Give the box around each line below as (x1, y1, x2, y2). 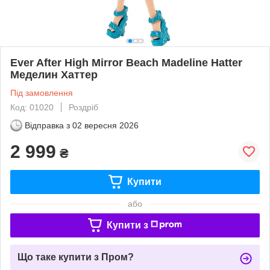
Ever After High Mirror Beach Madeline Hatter (10, 56, 242, 69)
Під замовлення (10, 87, 73, 98)
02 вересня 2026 (72, 120, 139, 130)
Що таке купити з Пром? (17, 251, 134, 262)
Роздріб (69, 102, 98, 112)
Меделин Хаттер (10, 68, 98, 81)
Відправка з (25, 120, 70, 130)
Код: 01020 (10, 102, 54, 112)
